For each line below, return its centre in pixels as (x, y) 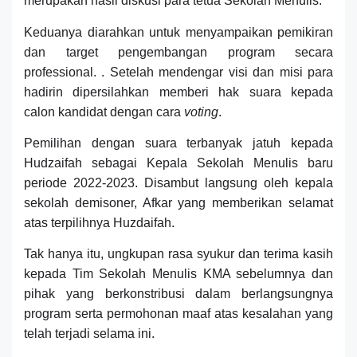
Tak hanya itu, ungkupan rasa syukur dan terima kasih (178, 254)
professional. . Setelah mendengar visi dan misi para (178, 73)
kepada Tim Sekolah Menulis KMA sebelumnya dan (178, 274)
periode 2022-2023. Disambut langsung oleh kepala (178, 183)
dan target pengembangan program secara (178, 53)
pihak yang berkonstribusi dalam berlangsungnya (178, 294)
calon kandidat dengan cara (104, 112)
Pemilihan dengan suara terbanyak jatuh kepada (178, 143)
